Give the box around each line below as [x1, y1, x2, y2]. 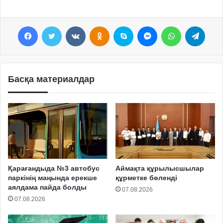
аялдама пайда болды [8, 183, 87, 192]
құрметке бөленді [115, 174, 177, 182]
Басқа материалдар [8, 74, 95, 84]
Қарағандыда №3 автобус [8, 164, 100, 173]
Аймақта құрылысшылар [115, 164, 204, 173]
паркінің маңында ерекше [8, 174, 97, 182]
